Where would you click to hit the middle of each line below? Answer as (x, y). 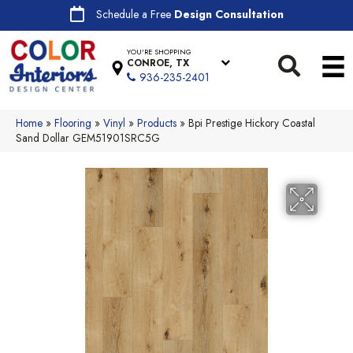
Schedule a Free (135, 14)
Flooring (73, 123)
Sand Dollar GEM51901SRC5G (88, 137)
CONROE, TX (158, 63)
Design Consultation (229, 14)
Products (157, 123)
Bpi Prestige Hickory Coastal (252, 123)
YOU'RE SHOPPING (160, 52)
